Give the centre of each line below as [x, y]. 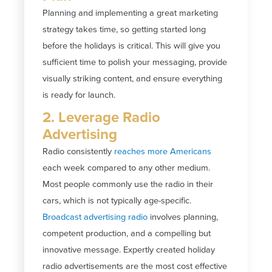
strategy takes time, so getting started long [124, 29]
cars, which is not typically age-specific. [117, 200]
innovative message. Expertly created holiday [129, 250]
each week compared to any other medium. [127, 168]
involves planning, [183, 217]
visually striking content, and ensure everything [133, 78]
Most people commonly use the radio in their [128, 184]
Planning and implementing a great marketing [131, 13]
